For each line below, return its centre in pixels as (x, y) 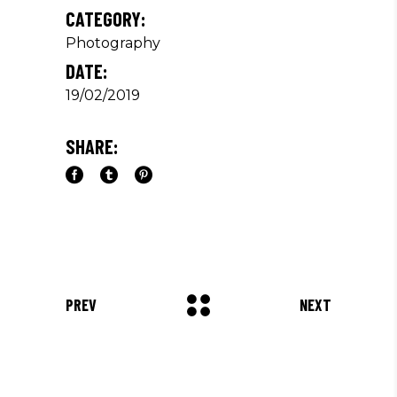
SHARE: (92, 146)
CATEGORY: (105, 19)
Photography (113, 43)
